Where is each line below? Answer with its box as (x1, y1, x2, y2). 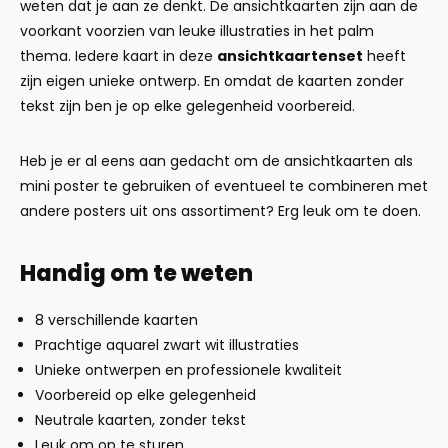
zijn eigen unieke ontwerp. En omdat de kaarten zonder (20, 71, 404, 91)
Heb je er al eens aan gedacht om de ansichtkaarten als (20, 151, 413, 171)
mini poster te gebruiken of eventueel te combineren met (20, 176, 428, 196)
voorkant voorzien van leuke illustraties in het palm (20, 21, 374, 41)
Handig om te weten (20, 258, 253, 289)
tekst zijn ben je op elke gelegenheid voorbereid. (20, 96, 355, 116)
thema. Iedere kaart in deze (20, 46, 217, 66)
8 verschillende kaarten (35, 310, 198, 330)
